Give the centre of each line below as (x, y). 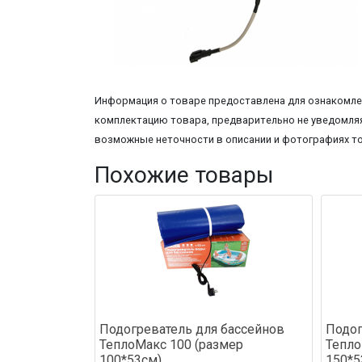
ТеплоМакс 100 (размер (171, 344)
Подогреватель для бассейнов (192, 329)
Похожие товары (184, 175)
